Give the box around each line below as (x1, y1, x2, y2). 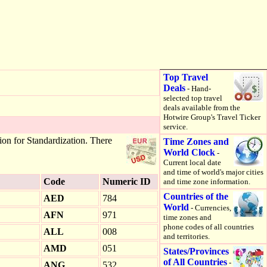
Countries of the (163, 191, 228, 201)
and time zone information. (163, 177, 250, 186)
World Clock (163, 147, 215, 157)
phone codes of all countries (163, 222, 254, 231)
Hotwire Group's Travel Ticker (163, 113, 260, 122)
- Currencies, (189, 203, 231, 212)
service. (163, 122, 188, 131)
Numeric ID (103, 176, 151, 187)
